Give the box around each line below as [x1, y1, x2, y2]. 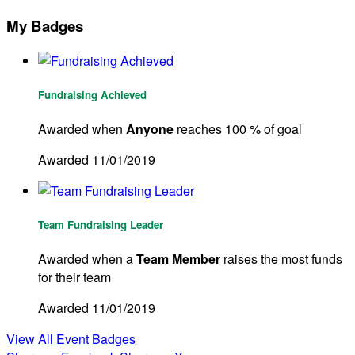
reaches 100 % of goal [174, 119, 302, 138]
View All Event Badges [6, 330, 136, 349]
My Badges [6, 14, 83, 36]
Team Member [136, 250, 220, 269]
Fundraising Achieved [38, 86, 147, 102]
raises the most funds [220, 250, 342, 269]
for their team [38, 268, 111, 287]
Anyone [126, 119, 174, 138]
